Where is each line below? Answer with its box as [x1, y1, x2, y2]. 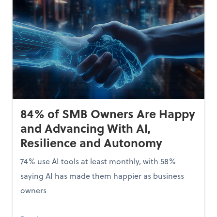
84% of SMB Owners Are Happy [20, 105, 195, 122]
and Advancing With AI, [20, 119, 151, 137]
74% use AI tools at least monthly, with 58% [20, 155, 176, 167]
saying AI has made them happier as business [20, 170, 184, 181]
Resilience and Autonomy [20, 134, 162, 151]
